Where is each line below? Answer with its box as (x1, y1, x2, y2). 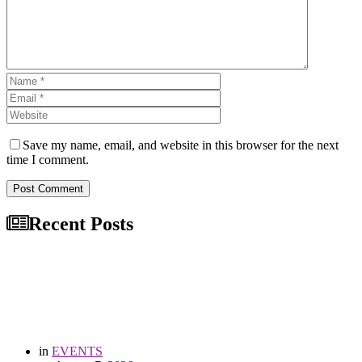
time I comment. (6, 153, 89, 167)
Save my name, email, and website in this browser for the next (23, 138, 339, 153)
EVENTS (52, 344, 103, 359)
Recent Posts (28, 213, 133, 235)
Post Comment (13, 183, 83, 196)
